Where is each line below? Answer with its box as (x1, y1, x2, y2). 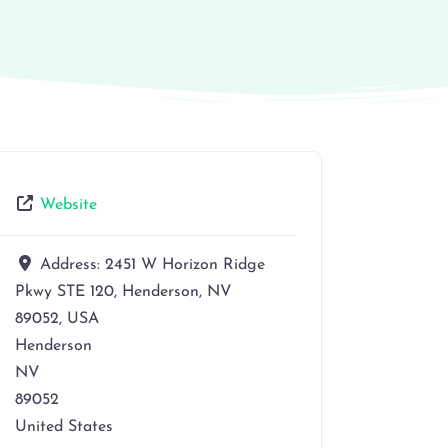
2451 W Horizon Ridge (105, 256, 265, 273)
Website (40, 196, 97, 213)
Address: (40, 256, 105, 273)
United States (15, 418, 113, 435)
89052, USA (15, 310, 99, 327)
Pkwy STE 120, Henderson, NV (15, 283, 232, 300)
